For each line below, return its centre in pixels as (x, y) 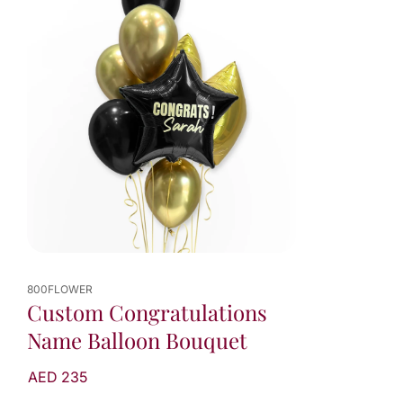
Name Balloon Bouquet (137, 340)
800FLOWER (60, 290)
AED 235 (58, 377)
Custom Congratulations (147, 313)
